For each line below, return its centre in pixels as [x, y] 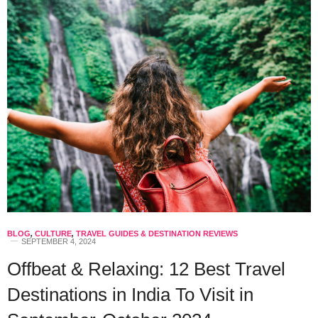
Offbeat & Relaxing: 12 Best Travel [146, 269]
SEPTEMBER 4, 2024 [59, 241]
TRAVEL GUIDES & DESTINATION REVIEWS [157, 233]
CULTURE [53, 233]
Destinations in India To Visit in [130, 294]
